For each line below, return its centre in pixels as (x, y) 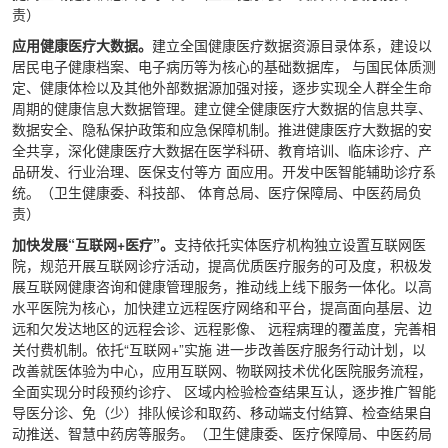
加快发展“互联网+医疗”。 (93, 244)
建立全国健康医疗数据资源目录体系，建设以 (292, 45)
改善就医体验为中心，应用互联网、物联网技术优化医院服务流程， (222, 370)
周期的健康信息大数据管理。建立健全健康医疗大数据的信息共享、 (222, 108)
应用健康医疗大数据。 (82, 45)
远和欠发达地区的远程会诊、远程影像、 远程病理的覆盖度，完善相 (224, 328)
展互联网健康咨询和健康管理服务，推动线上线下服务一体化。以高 (222, 286)
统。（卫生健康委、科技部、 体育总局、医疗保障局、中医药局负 (217, 192)
